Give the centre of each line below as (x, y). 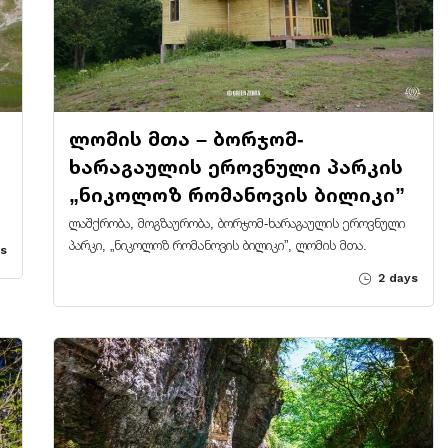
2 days (395, 277)
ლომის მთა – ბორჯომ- (186, 138)
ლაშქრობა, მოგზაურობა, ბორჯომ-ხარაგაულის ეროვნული (236, 223)
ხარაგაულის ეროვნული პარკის (235, 166)
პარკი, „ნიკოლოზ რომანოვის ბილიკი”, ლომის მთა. (217, 245)
